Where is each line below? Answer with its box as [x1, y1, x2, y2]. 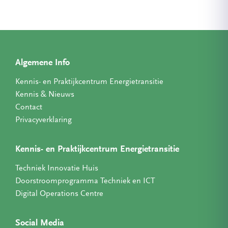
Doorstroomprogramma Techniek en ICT [15, 177, 155, 185]
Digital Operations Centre [15, 189, 103, 198]
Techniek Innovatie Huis [15, 164, 98, 173]
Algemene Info [15, 58, 70, 68]
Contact [15, 103, 42, 111]
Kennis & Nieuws [15, 90, 74, 99]
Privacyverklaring [15, 116, 72, 124]
